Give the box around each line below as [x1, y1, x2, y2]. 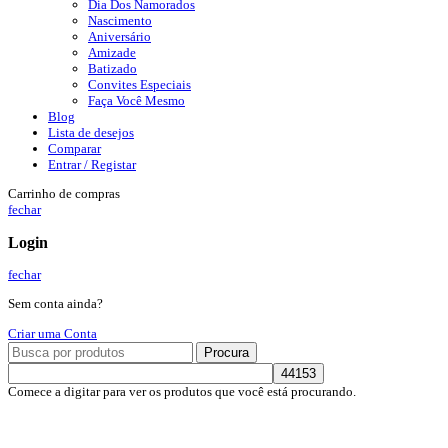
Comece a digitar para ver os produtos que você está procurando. [8, 383, 356, 399]
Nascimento [88, 12, 152, 28]
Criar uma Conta [8, 325, 97, 341]
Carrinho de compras [8, 185, 120, 201]
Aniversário [88, 28, 151, 44]
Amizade [88, 44, 136, 60]
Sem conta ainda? [8, 296, 103, 312]
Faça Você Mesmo [88, 92, 185, 108]
